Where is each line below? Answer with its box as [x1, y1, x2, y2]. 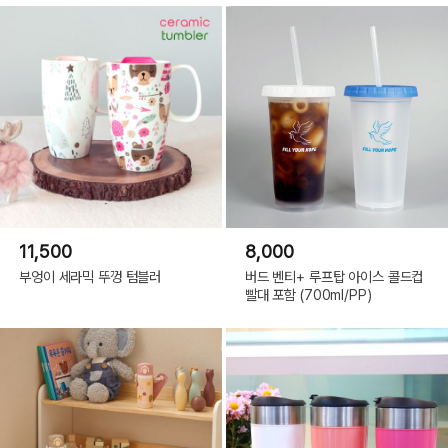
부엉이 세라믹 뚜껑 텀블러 [19, 267, 162, 285]
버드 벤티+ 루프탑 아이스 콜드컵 [244, 267, 424, 285]
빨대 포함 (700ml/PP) [244, 285, 372, 303]
